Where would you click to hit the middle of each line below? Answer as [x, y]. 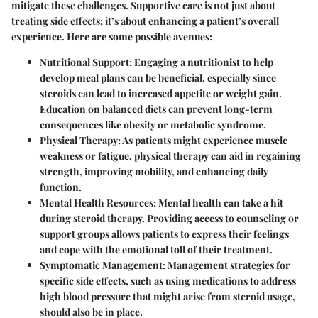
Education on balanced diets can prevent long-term [156, 109]
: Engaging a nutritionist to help [201, 62]
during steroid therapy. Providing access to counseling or [169, 218]
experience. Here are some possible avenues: [112, 36]
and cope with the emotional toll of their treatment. [156, 249]
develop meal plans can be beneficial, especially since [158, 77]
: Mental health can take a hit [218, 202]
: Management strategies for [226, 265]
